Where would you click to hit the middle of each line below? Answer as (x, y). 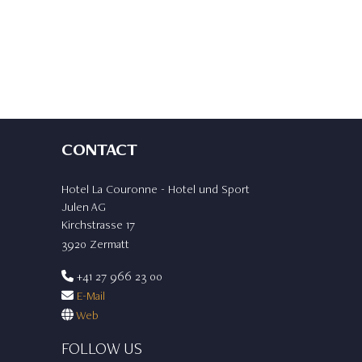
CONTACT (99, 149)
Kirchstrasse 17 (98, 225)
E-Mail (91, 296)
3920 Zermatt (95, 244)
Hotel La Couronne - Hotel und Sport (156, 189)
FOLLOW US (102, 349)
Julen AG (84, 207)
